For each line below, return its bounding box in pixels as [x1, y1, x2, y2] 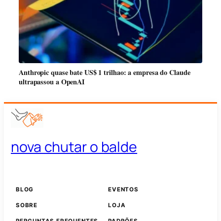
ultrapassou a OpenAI [19, 76, 85, 87]
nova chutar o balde [11, 137, 138, 157]
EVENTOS [108, 185, 139, 193]
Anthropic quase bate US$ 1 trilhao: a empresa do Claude [19, 67, 190, 78]
